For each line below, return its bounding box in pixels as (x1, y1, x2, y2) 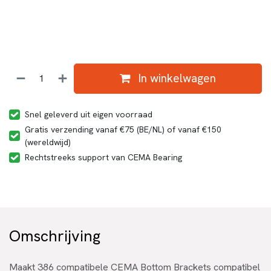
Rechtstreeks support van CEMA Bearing (25, 151, 182, 163)
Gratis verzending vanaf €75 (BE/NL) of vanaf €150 (25, 123, 221, 135)
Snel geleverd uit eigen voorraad (25, 108, 152, 120)
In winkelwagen (135, 70, 217, 86)
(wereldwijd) (25, 136, 71, 148)
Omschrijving (9, 225, 100, 246)
